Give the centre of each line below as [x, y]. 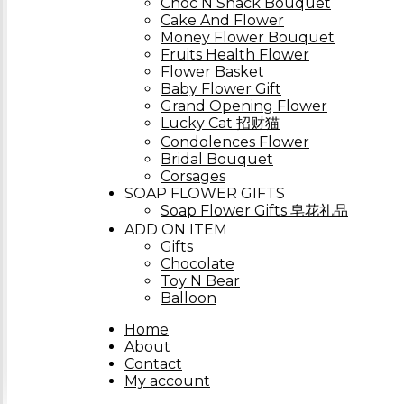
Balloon [188, 298]
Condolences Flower [235, 142]
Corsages [193, 176]
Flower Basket [212, 72]
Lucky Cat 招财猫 [220, 123]
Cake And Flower [222, 20]
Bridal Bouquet [217, 159]
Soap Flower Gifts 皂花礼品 [254, 211]
